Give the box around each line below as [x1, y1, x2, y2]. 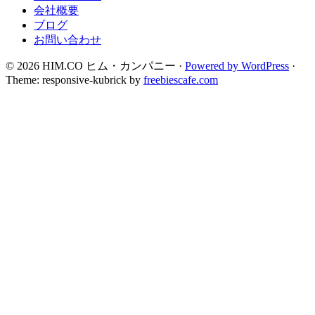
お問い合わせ [34, 34, 101, 46]
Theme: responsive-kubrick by [6, 74, 143, 86]
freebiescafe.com [143, 74, 218, 86]
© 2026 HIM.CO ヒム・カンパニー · [6, 60, 185, 72]
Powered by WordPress [185, 60, 289, 72]
